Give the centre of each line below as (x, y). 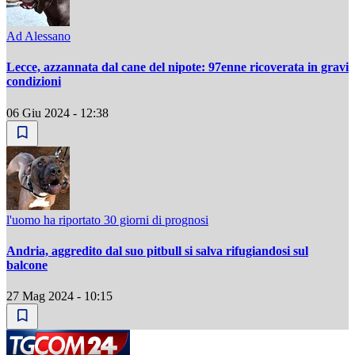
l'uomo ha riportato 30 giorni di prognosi (107, 219)
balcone (27, 265)
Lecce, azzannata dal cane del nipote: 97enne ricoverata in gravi (177, 67)
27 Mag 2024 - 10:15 (59, 296)
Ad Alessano (38, 36)
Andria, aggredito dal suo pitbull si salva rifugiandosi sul (157, 251)
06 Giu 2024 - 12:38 (57, 113)
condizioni (34, 82)
